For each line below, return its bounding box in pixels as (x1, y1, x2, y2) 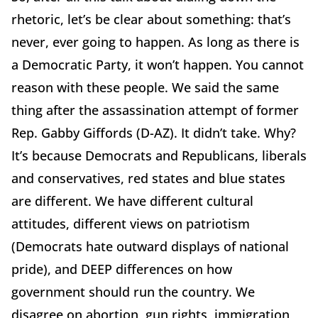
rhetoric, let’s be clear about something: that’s (11, 10, 291, 28)
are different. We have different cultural (11, 192, 253, 209)
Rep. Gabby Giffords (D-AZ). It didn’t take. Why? (11, 124, 296, 141)
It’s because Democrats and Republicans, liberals (11, 146, 307, 164)
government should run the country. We (11, 283, 255, 300)
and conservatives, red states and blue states (11, 169, 285, 187)
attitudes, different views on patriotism (11, 214, 250, 232)
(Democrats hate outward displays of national (11, 237, 289, 255)
